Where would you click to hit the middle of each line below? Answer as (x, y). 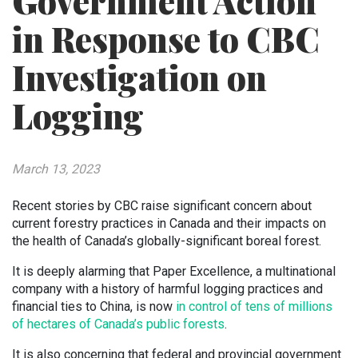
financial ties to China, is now (94, 306)
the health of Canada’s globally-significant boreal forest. (167, 241)
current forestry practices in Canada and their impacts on (169, 223)
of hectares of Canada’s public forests (118, 324)
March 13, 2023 (56, 169)
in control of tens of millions (254, 306)
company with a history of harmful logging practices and (167, 289)
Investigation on (139, 78)
